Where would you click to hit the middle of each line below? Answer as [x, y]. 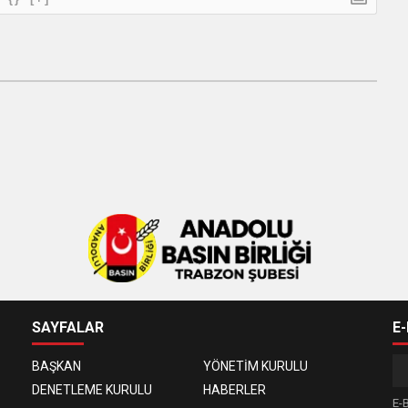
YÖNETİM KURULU [256, 367]
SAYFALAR [68, 328]
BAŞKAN [57, 367]
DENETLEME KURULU [92, 390]
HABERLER [235, 390]
